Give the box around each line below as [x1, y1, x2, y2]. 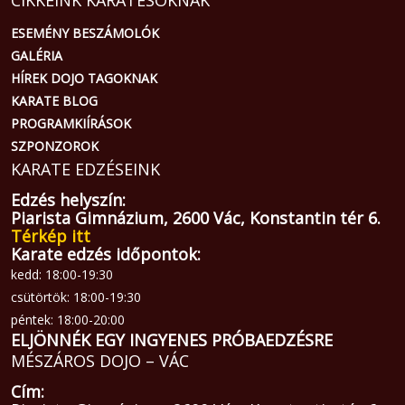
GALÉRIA [11, 47, 62, 65]
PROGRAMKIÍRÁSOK [11, 115, 131, 133]
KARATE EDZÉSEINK [11, 158, 160, 181]
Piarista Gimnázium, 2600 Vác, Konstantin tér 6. [11, 207, 381, 230]
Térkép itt [11, 225, 90, 248]
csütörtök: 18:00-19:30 [11, 288, 141, 306]
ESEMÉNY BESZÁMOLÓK [11, 24, 159, 42]
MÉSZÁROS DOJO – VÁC [11, 350, 189, 372]
